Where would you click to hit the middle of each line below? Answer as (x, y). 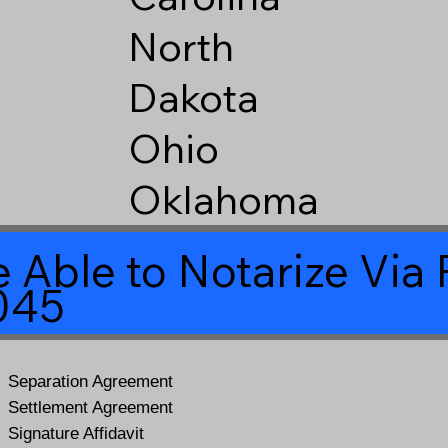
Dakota (193, 97)
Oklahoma (223, 199)
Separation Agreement (91, 382)
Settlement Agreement (91, 408)
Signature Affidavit (76, 434)
